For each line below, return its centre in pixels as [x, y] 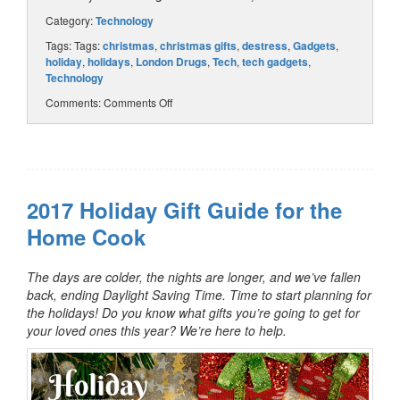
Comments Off [138, 102]
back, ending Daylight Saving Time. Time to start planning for [199, 294]
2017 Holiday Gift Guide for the [184, 209]
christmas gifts [198, 45]
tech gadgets [275, 61]
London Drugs [171, 61]
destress [265, 45]
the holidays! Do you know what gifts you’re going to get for [193, 312]
